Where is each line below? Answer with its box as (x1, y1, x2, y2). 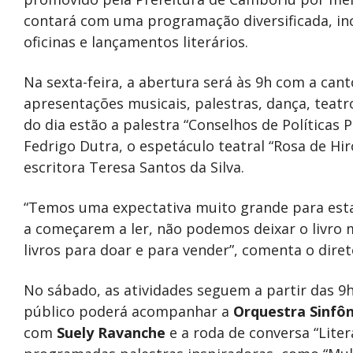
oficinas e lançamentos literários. (24, 32, 248, 51)
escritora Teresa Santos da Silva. (24, 158, 244, 176)
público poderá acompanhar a (24, 302, 233, 321)
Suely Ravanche (57, 323, 165, 342)
